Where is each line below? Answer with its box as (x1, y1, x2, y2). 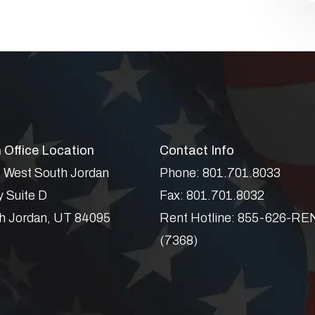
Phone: (159, 166, 202, 180)
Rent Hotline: (159, 211, 238, 225)
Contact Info (159, 143, 234, 157)
